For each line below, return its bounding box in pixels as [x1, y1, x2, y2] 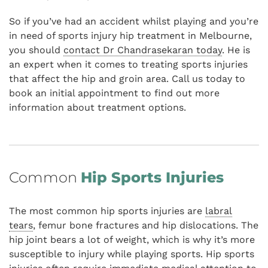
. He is [222, 44, 250, 56]
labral [205, 205, 232, 217]
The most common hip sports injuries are [9, 205, 205, 217]
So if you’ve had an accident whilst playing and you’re [9, 16, 258, 27]
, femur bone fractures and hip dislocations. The [33, 220, 258, 231]
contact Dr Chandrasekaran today [63, 44, 222, 56]
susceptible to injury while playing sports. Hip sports [9, 248, 254, 260]
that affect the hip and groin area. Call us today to [9, 73, 245, 84]
